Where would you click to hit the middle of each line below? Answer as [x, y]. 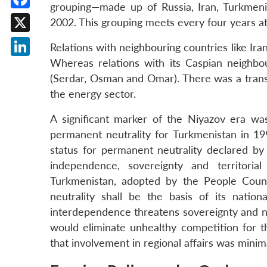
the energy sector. [93, 94]
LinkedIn [40, 65]
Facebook [43, 18]
